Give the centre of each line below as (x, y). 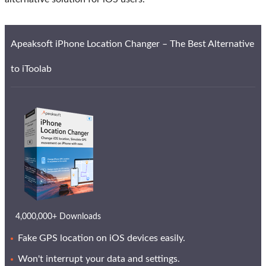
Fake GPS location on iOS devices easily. (102, 238)
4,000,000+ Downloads (58, 216)
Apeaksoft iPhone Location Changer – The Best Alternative (132, 44)
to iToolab (31, 69)
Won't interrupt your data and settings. (99, 259)
